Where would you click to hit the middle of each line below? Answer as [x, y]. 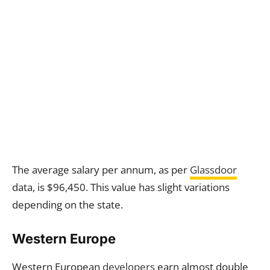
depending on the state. [69, 204]
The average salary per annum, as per [101, 169]
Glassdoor [213, 169]
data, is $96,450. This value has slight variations [121, 187]
